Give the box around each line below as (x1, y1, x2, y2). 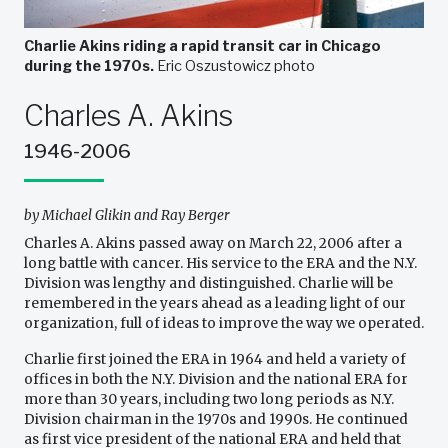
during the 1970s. (24, 57, 157, 76)
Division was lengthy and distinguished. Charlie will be (24, 275, 393, 293)
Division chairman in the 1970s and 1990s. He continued (24, 411, 408, 429)
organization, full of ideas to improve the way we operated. (24, 315, 424, 333)
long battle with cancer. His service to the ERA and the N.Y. (24, 255, 417, 273)
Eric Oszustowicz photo (157, 57, 315, 76)
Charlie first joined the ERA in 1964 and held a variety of (24, 351, 406, 369)
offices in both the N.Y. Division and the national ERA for (24, 371, 408, 389)
